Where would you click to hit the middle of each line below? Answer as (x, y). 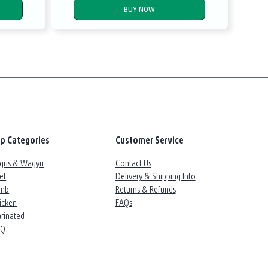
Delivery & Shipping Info (155, 176)
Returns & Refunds (145, 189)
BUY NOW (140, 9)
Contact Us (133, 163)
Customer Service (149, 140)
